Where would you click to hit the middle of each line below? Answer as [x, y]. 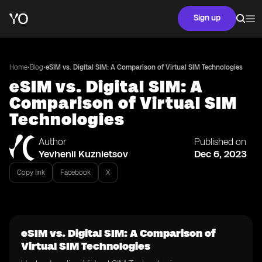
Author [53, 142]
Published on [220, 142]
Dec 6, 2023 [220, 154]
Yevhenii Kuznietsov [83, 154]
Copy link [31, 173]
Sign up [207, 18]
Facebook [75, 173]
